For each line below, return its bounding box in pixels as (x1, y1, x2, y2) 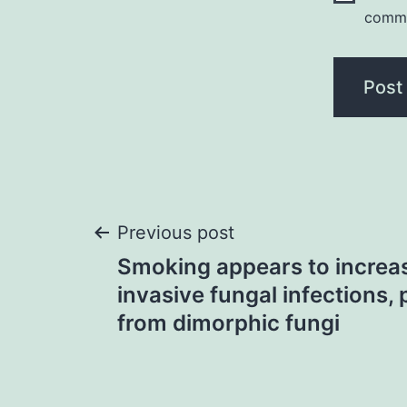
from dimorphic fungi (117, 310, 340, 337)
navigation (90, 273, 302, 328)
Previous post (117, 222, 234, 244)
